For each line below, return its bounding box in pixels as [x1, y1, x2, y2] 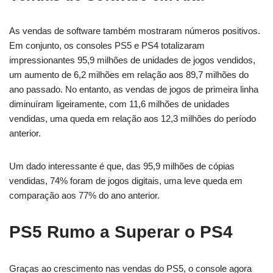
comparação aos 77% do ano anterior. [9, 190, 160, 200]
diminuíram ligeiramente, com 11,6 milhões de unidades [9, 98, 230, 109]
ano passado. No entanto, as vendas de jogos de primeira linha [9, 83, 258, 94]
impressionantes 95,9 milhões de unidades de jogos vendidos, [9, 54, 255, 65]
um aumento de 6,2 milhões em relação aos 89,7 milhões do [9, 69, 249, 80]
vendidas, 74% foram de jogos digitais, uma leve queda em [9, 175, 243, 186]
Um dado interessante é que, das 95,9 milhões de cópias [9, 160, 235, 171]
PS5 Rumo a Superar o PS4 [9, 222, 233, 241]
